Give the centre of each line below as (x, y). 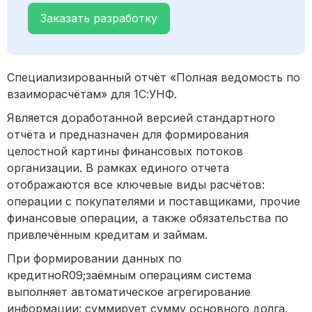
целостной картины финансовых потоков (125, 151)
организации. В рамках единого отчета (118, 168)
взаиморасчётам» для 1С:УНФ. (92, 94)
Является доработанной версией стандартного (141, 118)
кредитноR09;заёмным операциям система (129, 275)
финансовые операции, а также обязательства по (148, 218)
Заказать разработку (99, 18)
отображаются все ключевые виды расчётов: (136, 185)
